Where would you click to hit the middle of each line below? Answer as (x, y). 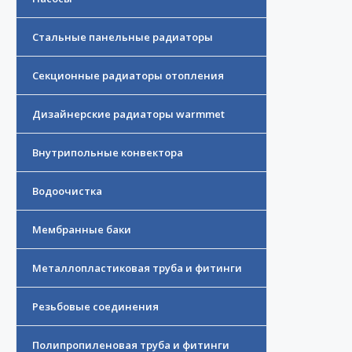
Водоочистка (67, 191)
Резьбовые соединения (95, 307)
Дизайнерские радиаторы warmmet (128, 114)
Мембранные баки (82, 230)
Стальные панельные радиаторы (123, 37)
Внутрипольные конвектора (108, 153)
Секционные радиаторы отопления (128, 76)
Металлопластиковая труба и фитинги (137, 268)
